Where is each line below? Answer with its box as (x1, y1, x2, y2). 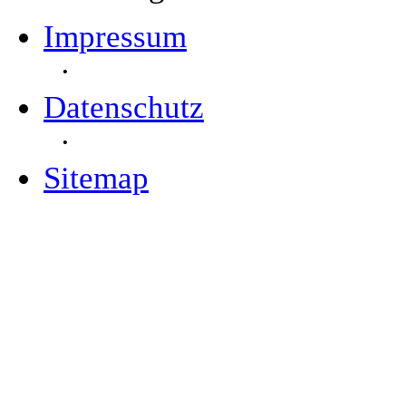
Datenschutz (43, 90, 204, 125)
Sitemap (43, 160, 149, 196)
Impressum (43, 19, 187, 54)
